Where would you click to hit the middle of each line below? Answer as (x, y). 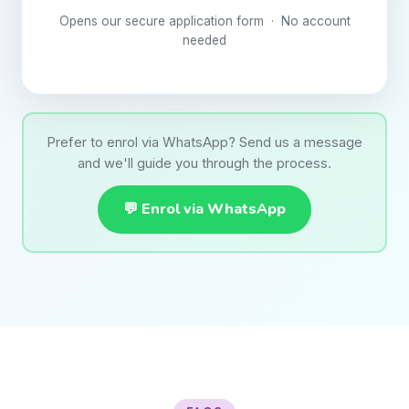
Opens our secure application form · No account (204, 21)
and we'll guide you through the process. (204, 163)
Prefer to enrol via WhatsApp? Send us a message (204, 142)
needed (204, 40)
